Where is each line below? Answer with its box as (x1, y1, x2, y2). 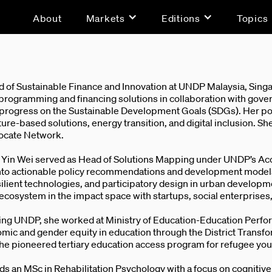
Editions (161, 12, 200, 24)
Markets (86, 12, 125, 24)
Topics (236, 12, 268, 24)
